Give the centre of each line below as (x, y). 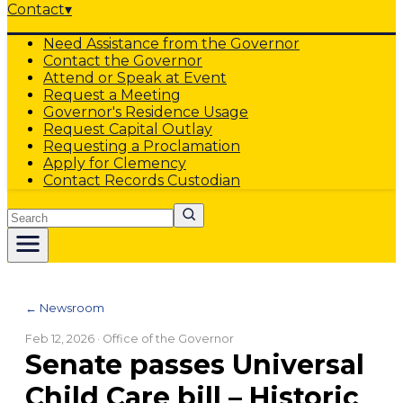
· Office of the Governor (164, 339)
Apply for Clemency (115, 163)
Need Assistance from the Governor (171, 44)
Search (31, 211)
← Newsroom (65, 308)
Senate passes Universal (195, 365)
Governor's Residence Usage (146, 112)
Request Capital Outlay (128, 129)
